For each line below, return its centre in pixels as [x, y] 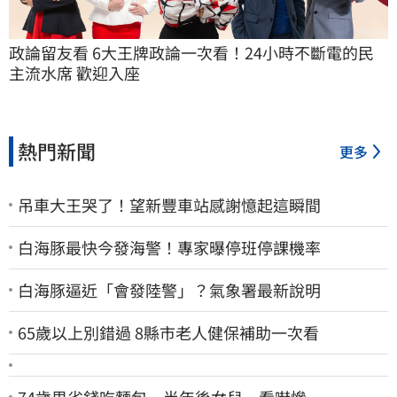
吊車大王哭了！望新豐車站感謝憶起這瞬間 [169, 204]
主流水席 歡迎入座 [74, 72]
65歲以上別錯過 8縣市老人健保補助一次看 [168, 332]
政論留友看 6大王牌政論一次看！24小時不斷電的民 [191, 52]
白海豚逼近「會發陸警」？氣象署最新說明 [169, 289]
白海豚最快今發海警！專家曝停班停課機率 [169, 247]
